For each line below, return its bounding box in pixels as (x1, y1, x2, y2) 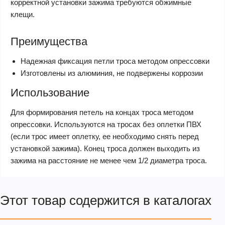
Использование (11, 86, 89, 99)
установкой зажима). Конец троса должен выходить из (11, 144, 200, 153)
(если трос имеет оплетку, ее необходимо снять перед (11, 132, 199, 141)
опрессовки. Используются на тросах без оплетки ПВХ (11, 120, 201, 129)
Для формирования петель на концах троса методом (11, 107, 193, 117)
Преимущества (11, 35, 87, 48)
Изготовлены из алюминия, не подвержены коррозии (21, 68, 203, 77)
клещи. (11, 10, 35, 19)
